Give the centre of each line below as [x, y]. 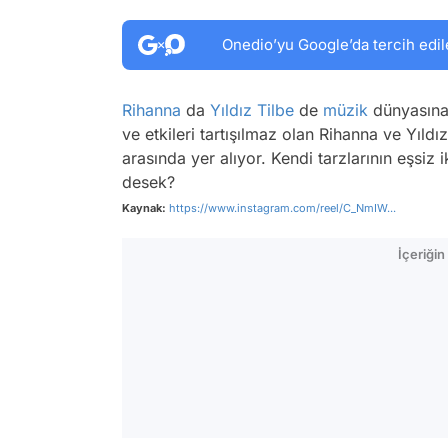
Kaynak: [144, 208]
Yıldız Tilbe [252, 110]
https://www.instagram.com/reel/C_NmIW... [282, 208]
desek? [148, 182]
